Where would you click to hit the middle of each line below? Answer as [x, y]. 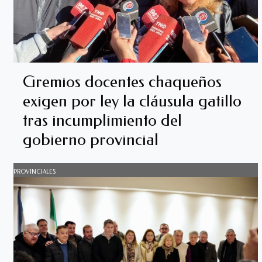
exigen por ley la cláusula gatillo [132, 101]
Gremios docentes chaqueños [122, 82]
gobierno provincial [90, 139]
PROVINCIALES [34, 172]
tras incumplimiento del [102, 120]
